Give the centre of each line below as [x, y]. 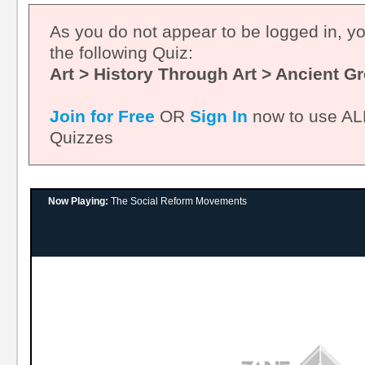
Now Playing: [79, 201]
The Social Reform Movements [179, 201]
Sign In [219, 116]
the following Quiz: [121, 53]
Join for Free [102, 116]
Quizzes [81, 137]
